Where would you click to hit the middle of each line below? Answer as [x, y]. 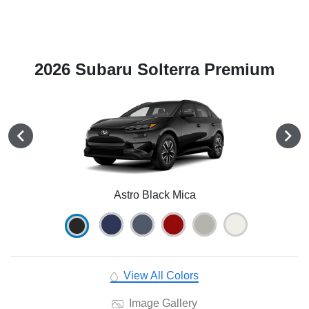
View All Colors [159, 276]
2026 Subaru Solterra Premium [154, 70]
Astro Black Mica [154, 195]
